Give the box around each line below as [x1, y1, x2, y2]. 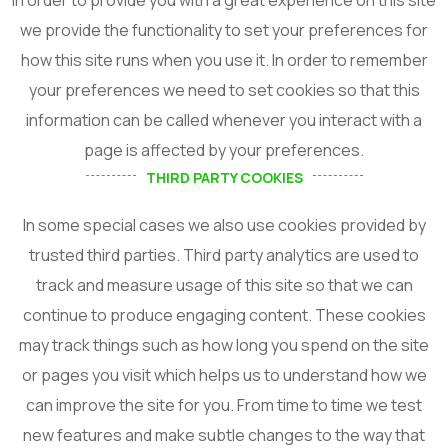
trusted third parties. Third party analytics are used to [29, 243, 419, 266]
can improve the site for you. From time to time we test [26, 393, 422, 416]
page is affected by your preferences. [84, 138, 364, 161]
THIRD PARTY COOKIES [145, 167, 303, 187]
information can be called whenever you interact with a [26, 108, 422, 131]
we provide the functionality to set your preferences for [20, 18, 428, 41]
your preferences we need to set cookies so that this [28, 78, 420, 101]
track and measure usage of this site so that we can [35, 273, 413, 296]
